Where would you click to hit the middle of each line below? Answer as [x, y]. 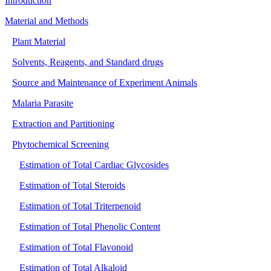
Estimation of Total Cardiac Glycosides [94, 165]
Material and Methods [47, 21]
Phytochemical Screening [60, 144]
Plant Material [39, 41]
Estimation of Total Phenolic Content [90, 226]
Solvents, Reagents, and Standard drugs [88, 62]
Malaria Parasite [43, 103]
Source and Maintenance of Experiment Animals [105, 82]
